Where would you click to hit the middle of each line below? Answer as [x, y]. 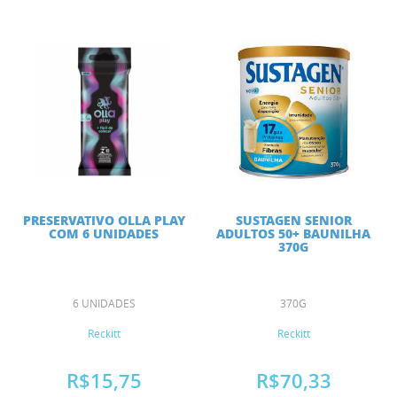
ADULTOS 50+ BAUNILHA [293, 234]
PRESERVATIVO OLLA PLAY [104, 220]
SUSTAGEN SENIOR [293, 220]
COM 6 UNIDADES [104, 234]
